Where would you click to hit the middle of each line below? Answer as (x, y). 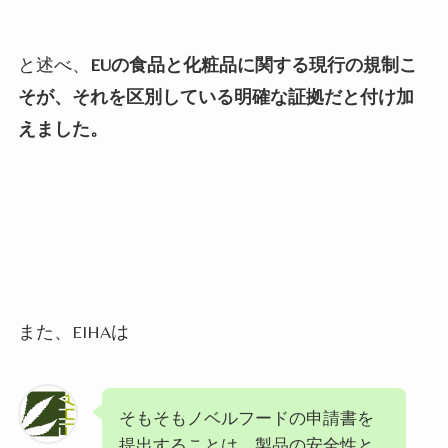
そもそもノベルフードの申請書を (246, 418)
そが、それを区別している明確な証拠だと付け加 (215, 96)
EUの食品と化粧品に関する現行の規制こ (253, 64)
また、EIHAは (73, 332)
